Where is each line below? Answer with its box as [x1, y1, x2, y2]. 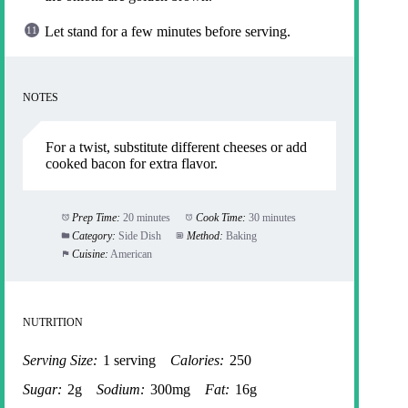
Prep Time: [71, 210, 120, 224]
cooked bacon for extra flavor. [46, 155, 218, 171]
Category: [71, 229, 116, 242]
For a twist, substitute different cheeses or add [46, 138, 307, 155]
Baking [225, 229, 257, 242]
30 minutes [248, 210, 296, 224]
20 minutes [122, 210, 170, 224]
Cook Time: [195, 210, 246, 224]
